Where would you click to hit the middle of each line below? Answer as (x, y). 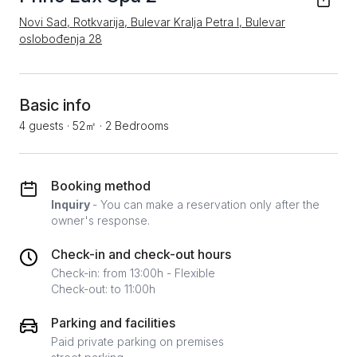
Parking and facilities (113, 323)
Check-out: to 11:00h (103, 289)
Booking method (101, 186)
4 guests (41, 126)
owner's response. (100, 220)
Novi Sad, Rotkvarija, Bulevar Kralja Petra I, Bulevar (152, 22)
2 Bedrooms (137, 126)
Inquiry (72, 204)
